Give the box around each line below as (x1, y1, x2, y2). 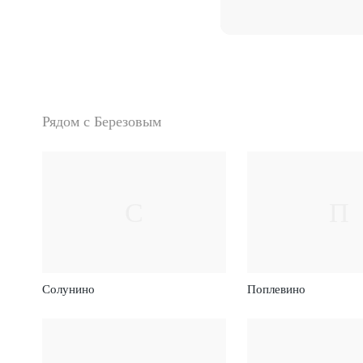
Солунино (42, 282, 96, 296)
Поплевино (246, 282, 305, 296)
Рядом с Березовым (42, 113, 161, 130)
